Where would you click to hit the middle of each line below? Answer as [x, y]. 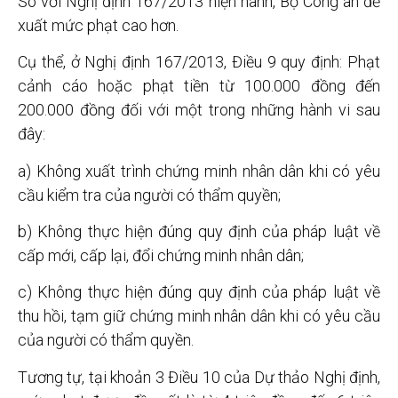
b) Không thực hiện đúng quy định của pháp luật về [199, 232]
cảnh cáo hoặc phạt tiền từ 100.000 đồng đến [199, 86]
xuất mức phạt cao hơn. [98, 25]
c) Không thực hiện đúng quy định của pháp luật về [199, 292]
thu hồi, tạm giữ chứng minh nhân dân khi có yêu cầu [199, 316]
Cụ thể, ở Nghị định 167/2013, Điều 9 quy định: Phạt [199, 62]
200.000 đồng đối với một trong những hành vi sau [199, 110]
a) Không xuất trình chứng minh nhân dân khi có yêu [199, 171]
